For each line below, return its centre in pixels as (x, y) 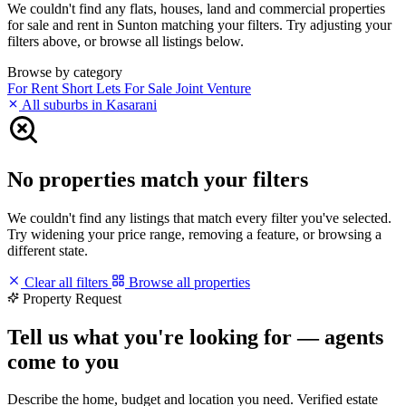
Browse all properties (188, 282)
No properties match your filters (158, 179)
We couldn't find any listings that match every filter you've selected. (199, 217)
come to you (63, 361)
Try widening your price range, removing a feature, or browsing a (194, 234)
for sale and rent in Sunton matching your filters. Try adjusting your (199, 24)
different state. (48, 250)
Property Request (72, 298)
